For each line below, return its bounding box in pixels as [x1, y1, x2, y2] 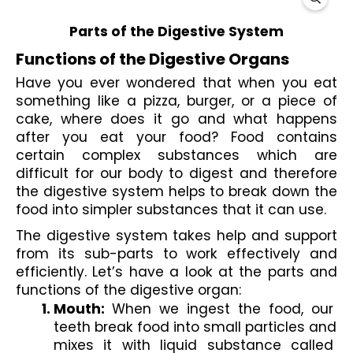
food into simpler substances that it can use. [16, 200, 330, 220]
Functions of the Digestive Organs [16, 47, 289, 70]
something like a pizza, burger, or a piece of [16, 91, 337, 111]
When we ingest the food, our [112, 299, 333, 318]
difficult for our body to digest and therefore [16, 164, 337, 184]
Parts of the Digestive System [69, 22, 284, 42]
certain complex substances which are [16, 146, 337, 165]
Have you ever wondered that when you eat [16, 73, 337, 93]
